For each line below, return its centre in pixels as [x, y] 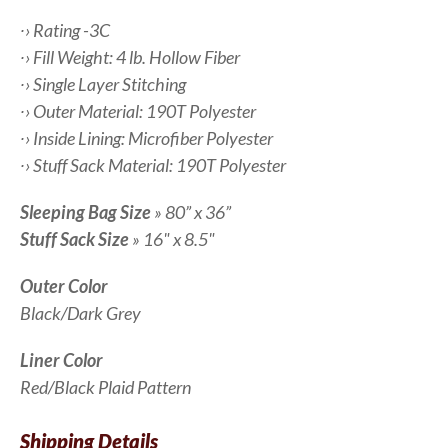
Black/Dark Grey [80, 313]
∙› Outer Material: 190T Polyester [138, 111]
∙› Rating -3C [65, 30]
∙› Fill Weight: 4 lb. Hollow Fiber [130, 57]
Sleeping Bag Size [85, 212]
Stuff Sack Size [74, 239]
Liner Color [61, 360]
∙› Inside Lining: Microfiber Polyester [146, 138]
